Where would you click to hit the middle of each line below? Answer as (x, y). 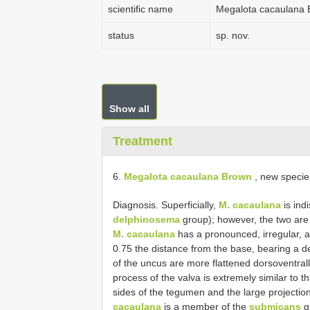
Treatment (143, 141)
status (121, 35)
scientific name (140, 9)
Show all (129, 109)
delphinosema (146, 219)
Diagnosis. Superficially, (166, 204)
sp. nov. (233, 35)
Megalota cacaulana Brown (188, 176)
